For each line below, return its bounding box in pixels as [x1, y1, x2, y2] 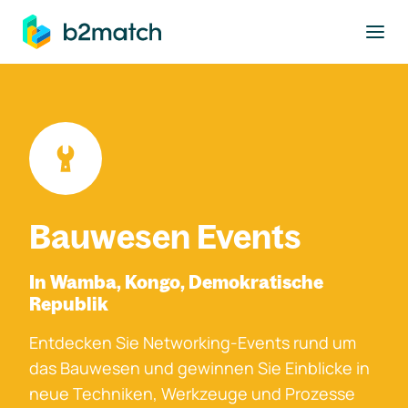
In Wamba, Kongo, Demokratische [29, 270, 323, 293]
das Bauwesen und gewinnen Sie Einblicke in [29, 357, 370, 379]
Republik [29, 292, 108, 315]
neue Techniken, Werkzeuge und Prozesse [29, 382, 355, 404]
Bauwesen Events [29, 216, 301, 257]
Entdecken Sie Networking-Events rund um [29, 331, 356, 353]
